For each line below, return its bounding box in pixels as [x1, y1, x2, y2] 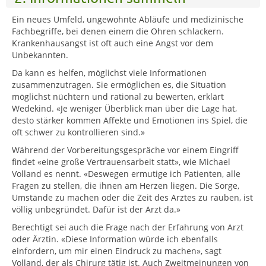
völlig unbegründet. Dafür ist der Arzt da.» [12, 203, 180, 215]
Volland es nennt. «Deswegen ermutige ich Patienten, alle [12, 167, 240, 179]
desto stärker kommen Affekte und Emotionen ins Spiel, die [12, 114, 248, 126]
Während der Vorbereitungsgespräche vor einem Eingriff [12, 144, 239, 156]
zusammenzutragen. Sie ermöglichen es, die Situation [12, 78, 226, 90]
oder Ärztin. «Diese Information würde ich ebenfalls [12, 233, 218, 245]
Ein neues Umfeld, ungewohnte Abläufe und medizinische [12, 13, 243, 25]
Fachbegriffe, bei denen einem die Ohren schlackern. [12, 25, 224, 37]
